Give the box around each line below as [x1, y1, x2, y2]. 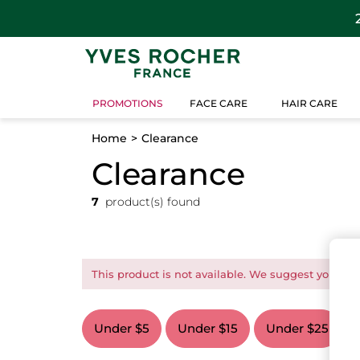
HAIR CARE [281, 97, 338, 110]
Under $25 [266, 320, 329, 336]
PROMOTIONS [92, 97, 163, 110]
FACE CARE [190, 97, 248, 110]
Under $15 [178, 320, 238, 336]
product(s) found [99, 194, 200, 209]
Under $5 [94, 320, 149, 336]
